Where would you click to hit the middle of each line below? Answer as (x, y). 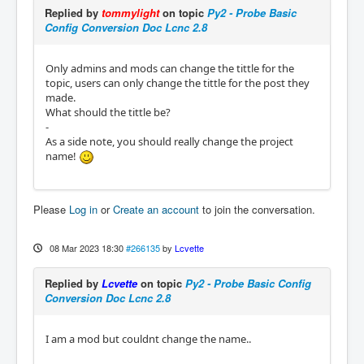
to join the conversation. (257, 210)
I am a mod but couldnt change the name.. (148, 339)
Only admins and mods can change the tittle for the (170, 69)
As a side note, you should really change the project (169, 142)
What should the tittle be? (108, 113)
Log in (83, 210)
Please (51, 210)
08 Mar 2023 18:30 (86, 248)
